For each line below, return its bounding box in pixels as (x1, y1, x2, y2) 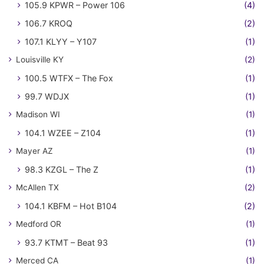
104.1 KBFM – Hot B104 (25, 201, 117, 211)
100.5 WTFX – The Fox (25, 73, 113, 83)
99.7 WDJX (25, 91, 69, 101)
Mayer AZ (16, 146, 53, 156)
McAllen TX (16, 183, 59, 192)
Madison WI (16, 110, 60, 119)
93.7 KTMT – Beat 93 (25, 237, 108, 247)
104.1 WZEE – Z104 (25, 128, 101, 138)
